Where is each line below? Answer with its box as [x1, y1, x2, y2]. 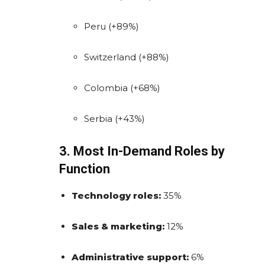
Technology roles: [72, 189, 161, 201]
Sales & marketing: [72, 220, 164, 232]
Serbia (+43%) [84, 112, 145, 124]
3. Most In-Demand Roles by [59, 143, 225, 159]
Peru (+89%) [84, 20, 139, 32]
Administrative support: [72, 251, 189, 263]
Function [59, 161, 110, 176]
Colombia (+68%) [84, 82, 160, 93]
